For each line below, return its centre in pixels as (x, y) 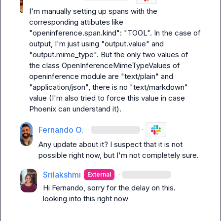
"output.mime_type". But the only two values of (109, 55)
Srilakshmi (62, 175)
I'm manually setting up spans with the (93, 11)
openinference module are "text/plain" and (101, 76)
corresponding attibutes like (76, 22)
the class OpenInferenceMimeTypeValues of (105, 65)
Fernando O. (61, 130)
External (99, 174)
